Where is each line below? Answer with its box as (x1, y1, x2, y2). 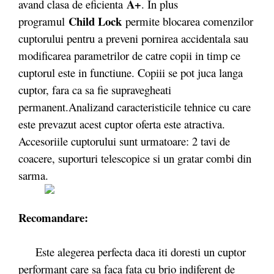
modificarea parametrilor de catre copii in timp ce (18, 47, 240, 63)
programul (18, 13, 68, 29)
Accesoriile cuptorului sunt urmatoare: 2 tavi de (18, 133, 230, 149)
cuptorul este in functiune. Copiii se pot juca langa (18, 64, 243, 80)
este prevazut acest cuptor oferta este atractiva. (18, 116, 225, 131)
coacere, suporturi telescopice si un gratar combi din (18, 150, 251, 166)
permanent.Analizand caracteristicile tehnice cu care (18, 98, 251, 114)
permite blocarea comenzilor (125, 13, 253, 29)
